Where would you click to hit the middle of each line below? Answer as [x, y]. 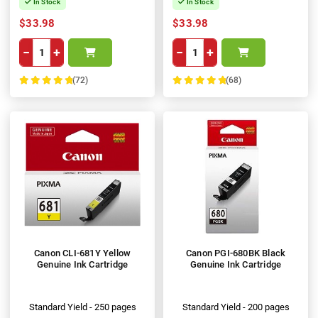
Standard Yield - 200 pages [236, 307]
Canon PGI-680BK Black [236, 253]
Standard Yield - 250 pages [82, 307]
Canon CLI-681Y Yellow [82, 253]
